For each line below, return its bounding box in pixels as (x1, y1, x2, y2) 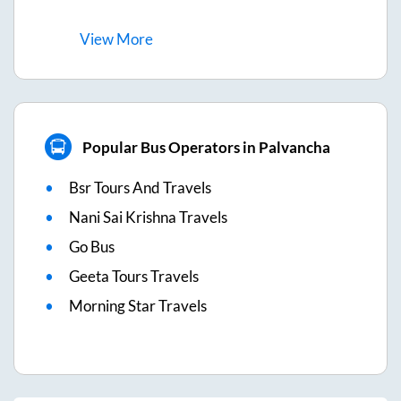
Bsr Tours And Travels (69, 178, 211, 198)
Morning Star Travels (69, 296, 207, 316)
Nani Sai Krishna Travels (69, 208, 227, 227)
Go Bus (69, 237, 115, 257)
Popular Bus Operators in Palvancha (81, 137, 330, 157)
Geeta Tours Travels (69, 267, 199, 286)
